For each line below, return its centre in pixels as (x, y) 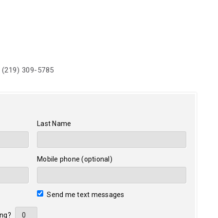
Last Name (54, 124)
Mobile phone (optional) (75, 159)
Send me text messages (85, 195)
